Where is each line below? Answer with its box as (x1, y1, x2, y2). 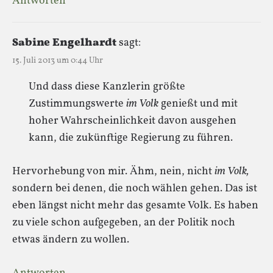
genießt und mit (158, 96, 238, 112)
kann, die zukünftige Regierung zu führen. (29, 130, 233, 146)
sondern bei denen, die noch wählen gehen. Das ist (12, 180, 257, 196)
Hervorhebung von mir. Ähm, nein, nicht (12, 163, 214, 179)
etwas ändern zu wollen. (12, 232, 129, 247)
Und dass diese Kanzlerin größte (29, 79, 185, 94)
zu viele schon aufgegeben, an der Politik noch (12, 214, 235, 230)
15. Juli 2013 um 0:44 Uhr (12, 54, 103, 66)
